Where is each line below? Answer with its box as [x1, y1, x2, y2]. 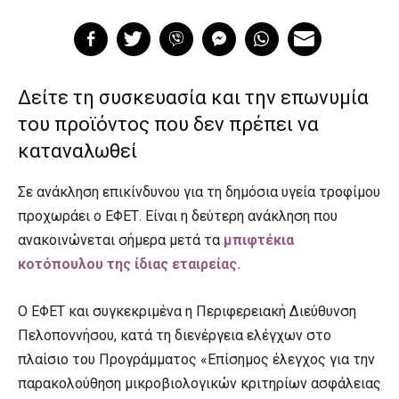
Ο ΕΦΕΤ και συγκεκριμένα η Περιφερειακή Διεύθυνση [18, 303, 356, 320]
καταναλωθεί [18, 140, 137, 162]
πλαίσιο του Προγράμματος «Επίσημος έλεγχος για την [18, 351, 375, 368]
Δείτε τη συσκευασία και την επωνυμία [18, 86, 369, 109]
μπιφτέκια [224, 232, 294, 248]
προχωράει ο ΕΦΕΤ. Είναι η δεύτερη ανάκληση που [18, 208, 338, 224]
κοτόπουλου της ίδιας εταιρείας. [18, 256, 240, 273]
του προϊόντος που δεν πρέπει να [18, 113, 319, 135]
